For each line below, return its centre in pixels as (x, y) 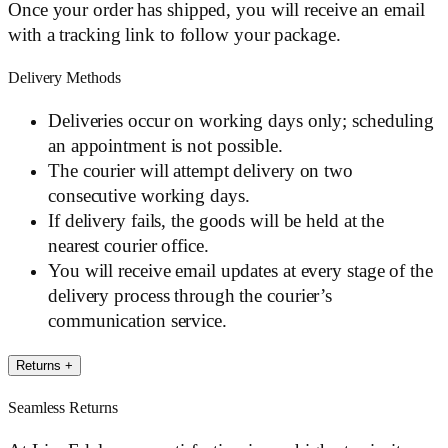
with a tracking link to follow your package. (174, 34)
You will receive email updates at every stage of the (240, 270)
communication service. (137, 320)
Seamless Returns (63, 407)
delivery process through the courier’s (190, 295)
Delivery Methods (64, 78)
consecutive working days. (149, 195)
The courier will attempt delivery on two (200, 170)
